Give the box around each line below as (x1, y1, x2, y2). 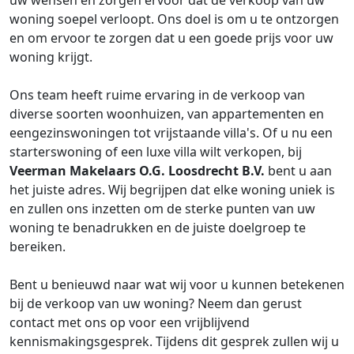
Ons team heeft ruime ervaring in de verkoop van (9, 86, 305, 104)
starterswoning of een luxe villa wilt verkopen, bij (9, 143, 302, 160)
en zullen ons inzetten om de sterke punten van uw (9, 200, 315, 217)
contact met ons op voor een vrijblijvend (9, 314, 250, 331)
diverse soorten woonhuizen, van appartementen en (9, 105, 324, 122)
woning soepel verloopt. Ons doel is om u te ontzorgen (9, 10, 339, 28)
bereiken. (9, 238, 66, 255)
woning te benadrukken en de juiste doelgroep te (9, 219, 306, 236)
